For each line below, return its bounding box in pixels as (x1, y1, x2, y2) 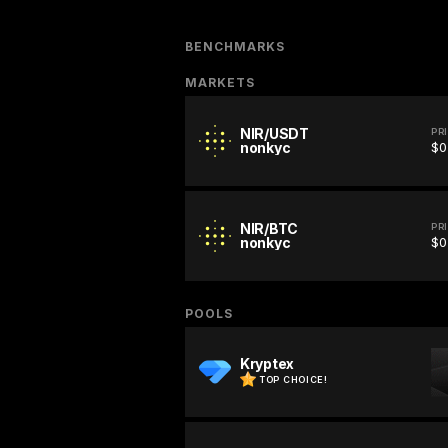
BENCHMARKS (185, 39, 285, 55)
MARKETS (185, 75, 255, 91)
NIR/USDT (240, 125, 309, 143)
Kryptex (240, 355, 295, 373)
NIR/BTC (240, 220, 299, 238)
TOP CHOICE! (259, 374, 328, 386)
